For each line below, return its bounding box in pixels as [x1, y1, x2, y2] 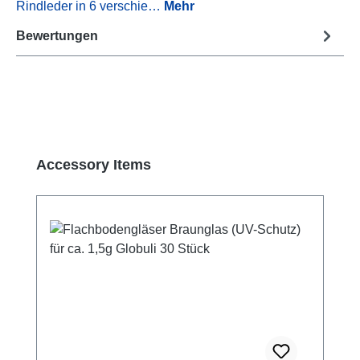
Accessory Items [36, 157, 151, 174]
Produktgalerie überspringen [15, 156, 178, 170]
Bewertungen [16, 28, 98, 43]
